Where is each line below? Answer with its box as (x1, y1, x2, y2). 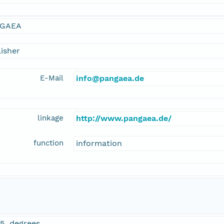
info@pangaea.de (76, 73, 144, 83)
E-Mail (40, 73, 63, 83)
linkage (37, 113, 63, 123)
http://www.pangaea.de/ (76, 113, 171, 123)
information (76, 138, 122, 148)
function (33, 138, 63, 148)
